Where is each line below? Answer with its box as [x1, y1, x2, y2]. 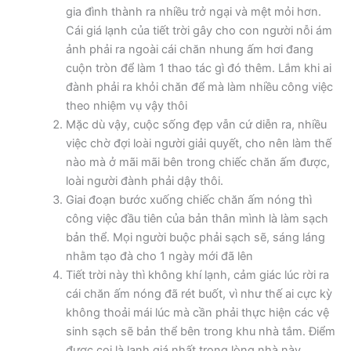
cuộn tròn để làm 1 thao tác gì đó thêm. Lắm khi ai [65, 60, 331, 75]
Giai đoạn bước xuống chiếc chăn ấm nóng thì [65, 192, 312, 207]
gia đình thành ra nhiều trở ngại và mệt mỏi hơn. [65, 4, 321, 19]
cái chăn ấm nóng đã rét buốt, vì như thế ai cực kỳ [65, 286, 332, 301]
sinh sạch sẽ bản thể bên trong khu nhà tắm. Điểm [65, 324, 335, 338]
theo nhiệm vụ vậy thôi [65, 98, 187, 113]
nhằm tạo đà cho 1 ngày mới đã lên [65, 248, 253, 263]
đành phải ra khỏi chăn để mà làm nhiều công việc [65, 79, 333, 94]
